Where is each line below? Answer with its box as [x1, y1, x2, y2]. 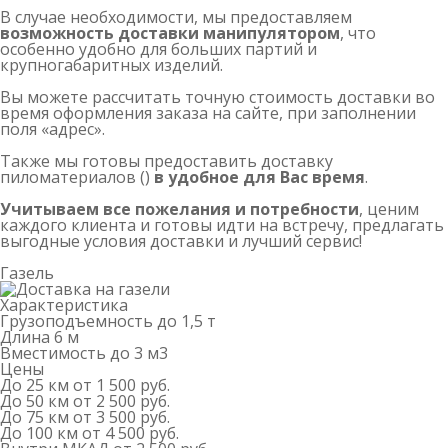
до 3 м [110, 342, 159, 365]
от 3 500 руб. [73, 406, 170, 429]
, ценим [359, 198, 419, 221]
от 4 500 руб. [82, 422, 179, 445]
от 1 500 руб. [73, 374, 170, 397]
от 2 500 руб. [73, 390, 170, 413]
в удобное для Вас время [154, 166, 365, 189]
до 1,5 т [157, 310, 216, 333]
